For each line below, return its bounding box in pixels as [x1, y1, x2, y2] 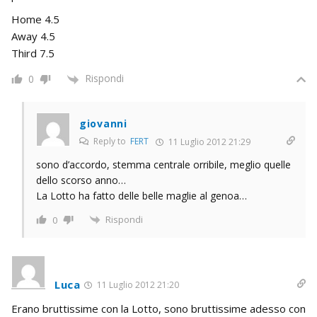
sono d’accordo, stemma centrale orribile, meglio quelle [36, 157, 291, 171]
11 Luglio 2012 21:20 [94, 279, 179, 292]
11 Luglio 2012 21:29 [166, 135, 250, 148]
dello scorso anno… [36, 173, 126, 187]
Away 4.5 [11, 29, 55, 44]
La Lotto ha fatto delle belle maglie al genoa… [36, 188, 247, 202]
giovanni [79, 116, 127, 130]
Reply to [91, 134, 130, 147]
